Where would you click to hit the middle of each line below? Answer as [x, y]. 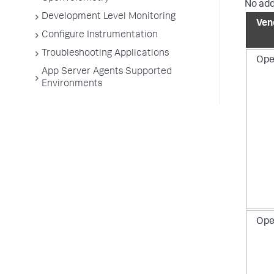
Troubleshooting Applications [105, 54]
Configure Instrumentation [100, 35]
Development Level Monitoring [109, 17]
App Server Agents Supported [107, 72]
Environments [72, 84]
